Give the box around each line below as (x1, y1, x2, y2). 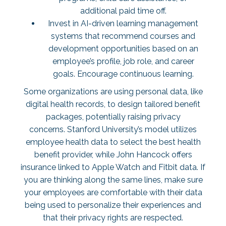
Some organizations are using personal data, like (23, 87, 203, 96)
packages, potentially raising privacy (45, 112, 181, 122)
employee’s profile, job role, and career (52, 56, 194, 66)
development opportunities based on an (48, 44, 198, 53)
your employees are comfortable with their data (24, 188, 202, 197)
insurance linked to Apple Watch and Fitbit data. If (21, 162, 205, 172)
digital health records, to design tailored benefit (26, 99, 200, 109)
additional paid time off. (80, 6, 166, 16)
